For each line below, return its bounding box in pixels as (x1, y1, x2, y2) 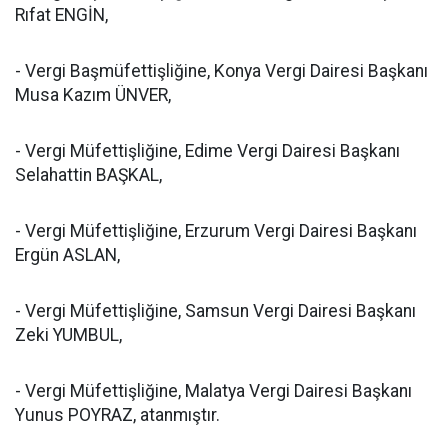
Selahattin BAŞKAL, (15, 165, 162, 185)
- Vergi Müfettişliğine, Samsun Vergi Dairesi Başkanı (15, 301, 416, 321)
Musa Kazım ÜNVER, (15, 85, 171, 105)
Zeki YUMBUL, (15, 325, 122, 345)
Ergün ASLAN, (15, 245, 120, 265)
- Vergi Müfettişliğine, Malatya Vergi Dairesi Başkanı (15, 381, 412, 401)
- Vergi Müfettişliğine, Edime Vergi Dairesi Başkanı (15, 141, 400, 161)
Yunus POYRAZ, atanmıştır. (15, 405, 220, 425)
